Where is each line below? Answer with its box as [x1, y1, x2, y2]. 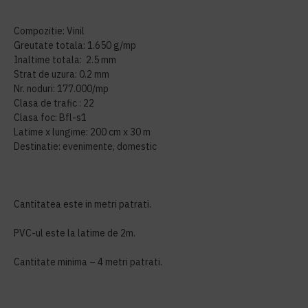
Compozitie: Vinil [14, 25, 85, 37]
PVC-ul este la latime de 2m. [14, 227, 135, 239]
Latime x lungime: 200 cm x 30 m [14, 126, 153, 138]
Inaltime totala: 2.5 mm [14, 54, 116, 66]
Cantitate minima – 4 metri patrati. [14, 256, 162, 268]
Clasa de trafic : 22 [14, 97, 94, 109]
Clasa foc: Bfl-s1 [14, 111, 87, 124]
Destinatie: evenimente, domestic [14, 140, 157, 153]
